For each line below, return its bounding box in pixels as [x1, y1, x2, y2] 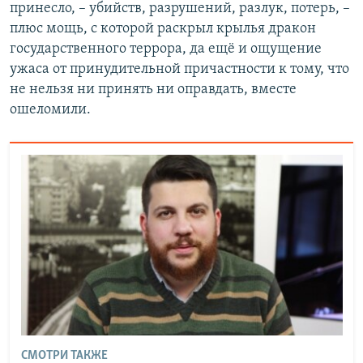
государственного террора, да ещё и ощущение [10, 41, 322, 58]
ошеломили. [10, 102, 91, 118]
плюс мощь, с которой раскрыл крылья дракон [10, 21, 316, 37]
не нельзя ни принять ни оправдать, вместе [10, 82, 297, 98]
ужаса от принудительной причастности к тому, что [10, 62, 349, 78]
